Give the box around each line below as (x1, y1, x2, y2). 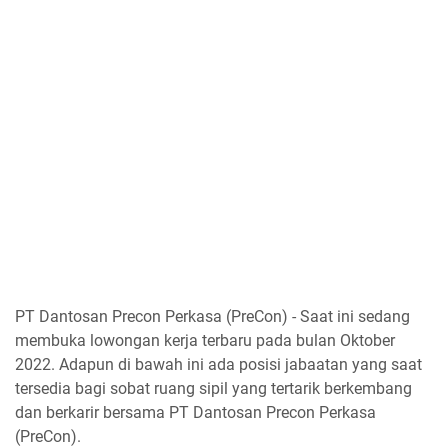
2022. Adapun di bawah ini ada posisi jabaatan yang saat (15, 355, 422, 374)
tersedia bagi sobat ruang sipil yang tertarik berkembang (15, 379, 412, 398)
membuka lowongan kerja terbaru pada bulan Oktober (15, 331, 395, 350)
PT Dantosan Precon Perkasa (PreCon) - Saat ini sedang (15, 307, 410, 326)
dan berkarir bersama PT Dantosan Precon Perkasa (15, 403, 376, 422)
